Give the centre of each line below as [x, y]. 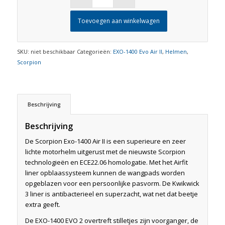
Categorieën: [95, 51]
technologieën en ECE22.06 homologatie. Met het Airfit [106, 162]
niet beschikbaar [53, 51]
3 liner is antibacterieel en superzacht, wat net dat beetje [111, 194]
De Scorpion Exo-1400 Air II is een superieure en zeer [105, 141]
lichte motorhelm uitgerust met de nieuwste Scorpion [105, 151]
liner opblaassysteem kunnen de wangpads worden [105, 173]
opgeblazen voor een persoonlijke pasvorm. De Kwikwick [112, 183]
